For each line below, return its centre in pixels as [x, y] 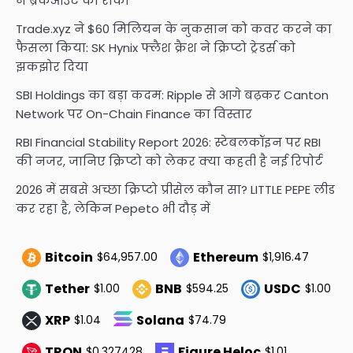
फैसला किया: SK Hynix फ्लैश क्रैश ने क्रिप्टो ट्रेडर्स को [156, 47]
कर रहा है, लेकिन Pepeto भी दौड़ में [113, 208]
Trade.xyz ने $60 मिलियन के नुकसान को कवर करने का [174, 28]
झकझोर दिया [52, 66]
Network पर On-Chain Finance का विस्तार [134, 113]
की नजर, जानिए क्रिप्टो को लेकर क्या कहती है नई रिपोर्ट [169, 161]
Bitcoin [69, 257]
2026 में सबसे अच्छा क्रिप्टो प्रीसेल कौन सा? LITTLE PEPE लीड [175, 189]
